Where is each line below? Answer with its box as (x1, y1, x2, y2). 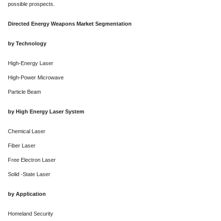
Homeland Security (8, 211, 53, 217)
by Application (8, 191, 46, 197)
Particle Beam (8, 89, 41, 95)
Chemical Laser (8, 128, 45, 135)
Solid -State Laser (8, 171, 50, 178)
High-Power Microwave (8, 74, 64, 81)
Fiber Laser (8, 143, 36, 149)
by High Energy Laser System (8, 109, 84, 115)
